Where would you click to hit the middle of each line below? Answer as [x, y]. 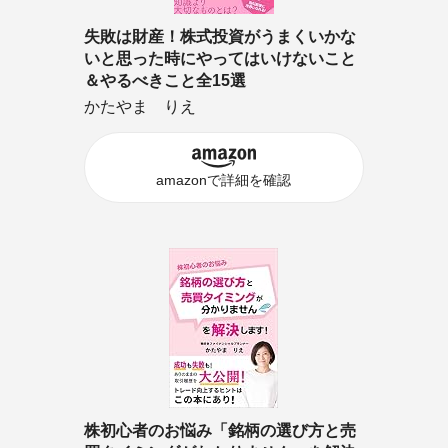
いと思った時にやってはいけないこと [219, 58]
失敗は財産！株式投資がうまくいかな [219, 36]
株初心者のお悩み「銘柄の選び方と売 [219, 430]
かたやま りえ [139, 106]
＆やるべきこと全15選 [164, 80]
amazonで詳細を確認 [224, 179]
